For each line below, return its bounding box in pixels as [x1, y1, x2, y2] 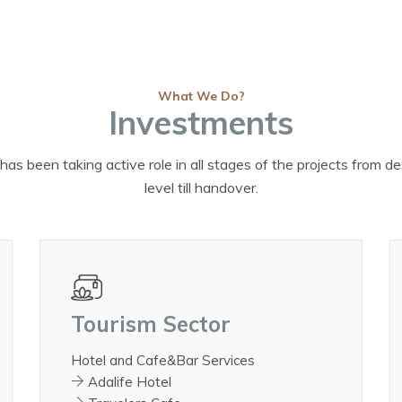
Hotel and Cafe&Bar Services [70, 352, 255, 370]
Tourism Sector [70, 310, 231, 337]
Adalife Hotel [83, 373, 171, 391]
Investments [109, 101, 293, 143]
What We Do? [157, 87, 245, 104]
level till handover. [144, 179, 258, 197]
